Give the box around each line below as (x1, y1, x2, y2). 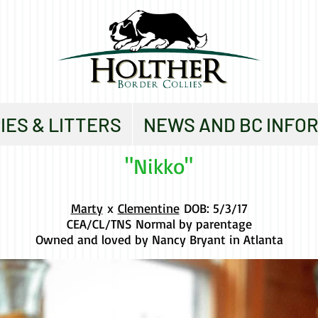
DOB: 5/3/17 (179, 200, 248, 216)
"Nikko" (125, 153, 193, 179)
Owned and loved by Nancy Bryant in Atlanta (35, 231, 283, 247)
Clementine (117, 200, 180, 216)
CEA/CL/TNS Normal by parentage (66, 216, 252, 231)
